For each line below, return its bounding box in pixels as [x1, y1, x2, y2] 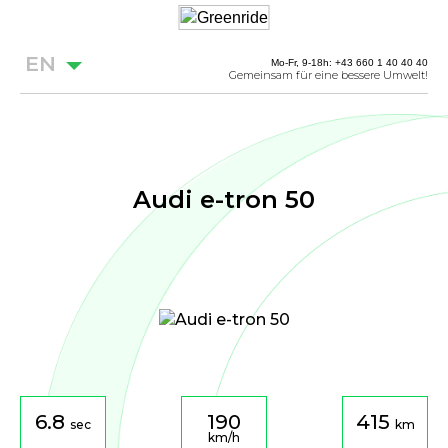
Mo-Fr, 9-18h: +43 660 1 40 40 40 [271, 56, 428, 68]
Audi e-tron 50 [133, 185, 315, 214]
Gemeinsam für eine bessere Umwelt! [229, 67, 428, 82]
